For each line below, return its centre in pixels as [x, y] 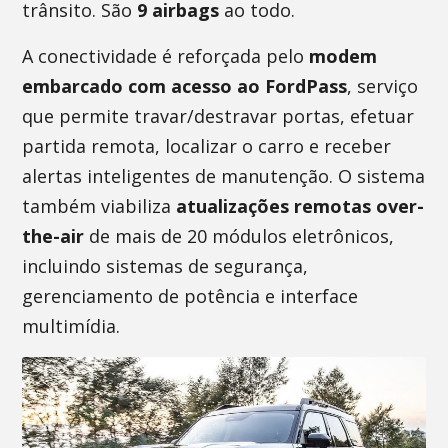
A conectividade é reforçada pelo [166, 56]
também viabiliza [99, 206]
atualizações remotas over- [300, 206]
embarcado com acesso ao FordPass [185, 86]
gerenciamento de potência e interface [190, 296]
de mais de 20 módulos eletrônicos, [239, 236]
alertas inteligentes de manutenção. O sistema [224, 176]
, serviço [383, 86]
